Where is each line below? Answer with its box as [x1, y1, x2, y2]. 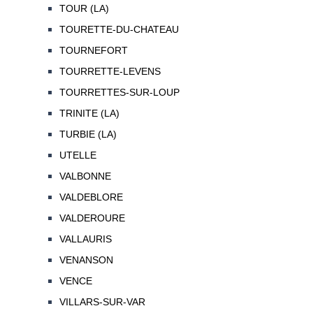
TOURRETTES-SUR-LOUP [59, 87, 180, 99]
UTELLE [59, 150, 96, 161]
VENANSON [59, 254, 113, 266]
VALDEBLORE [59, 191, 123, 203]
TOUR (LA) [59, 3, 109, 15]
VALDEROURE [59, 212, 125, 224]
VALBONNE [59, 170, 111, 182]
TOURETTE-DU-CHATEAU [59, 24, 179, 36]
